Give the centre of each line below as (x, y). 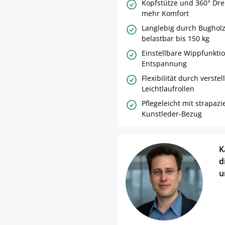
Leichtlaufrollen (168, 88)
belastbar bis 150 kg (176, 38)
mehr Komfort (165, 13)
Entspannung (164, 63)
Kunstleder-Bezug (172, 114)
